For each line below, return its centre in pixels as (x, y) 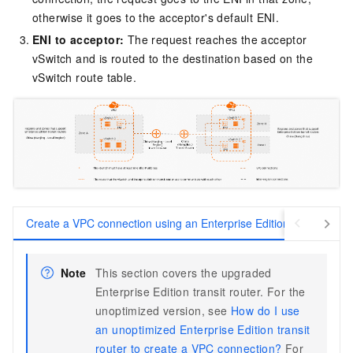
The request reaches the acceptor (216, 39)
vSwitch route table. (85, 77)
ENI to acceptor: (78, 39)
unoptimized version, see (163, 311)
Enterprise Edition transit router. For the (201, 292)
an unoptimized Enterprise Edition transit (203, 330)
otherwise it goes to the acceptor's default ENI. (156, 17)
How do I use (266, 311)
